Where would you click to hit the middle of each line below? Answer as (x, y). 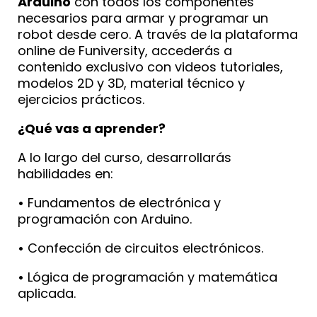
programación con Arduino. (105, 219)
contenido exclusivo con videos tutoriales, (150, 67)
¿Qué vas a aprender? (92, 128)
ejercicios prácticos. (81, 99)
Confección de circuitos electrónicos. (144, 248)
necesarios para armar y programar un (143, 18)
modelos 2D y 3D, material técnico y (131, 83)
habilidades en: (65, 173)
